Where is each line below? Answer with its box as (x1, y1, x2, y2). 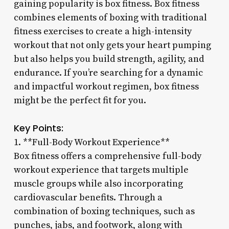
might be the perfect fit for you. (13, 94, 146, 106)
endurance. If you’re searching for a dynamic (13, 66, 203, 79)
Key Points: (13, 121, 63, 134)
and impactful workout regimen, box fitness (13, 80, 199, 93)
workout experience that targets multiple (13, 164, 189, 176)
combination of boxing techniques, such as (13, 205, 195, 217)
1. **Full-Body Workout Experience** (13, 136, 170, 148)
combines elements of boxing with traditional (13, 11, 207, 24)
